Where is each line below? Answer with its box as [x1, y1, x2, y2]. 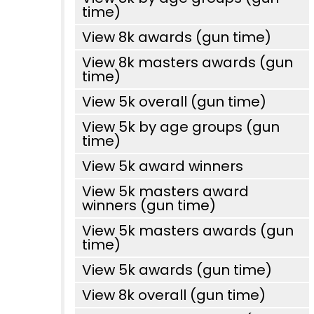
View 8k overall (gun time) [82, 285, 266, 305]
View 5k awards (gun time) [82, 260, 272, 280]
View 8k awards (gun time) [82, 27, 271, 47]
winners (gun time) [82, 196, 216, 215]
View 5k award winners [82, 156, 243, 176]
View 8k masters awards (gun [82, 53, 293, 72]
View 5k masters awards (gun [82, 221, 294, 240]
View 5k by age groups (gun [82, 117, 280, 137]
